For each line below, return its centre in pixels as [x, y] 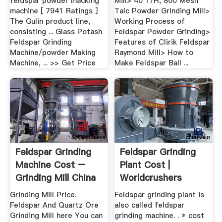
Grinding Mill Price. [43, 195]
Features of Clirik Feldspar [162, 42]
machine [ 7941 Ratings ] [54, 11]
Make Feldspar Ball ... [152, 63]
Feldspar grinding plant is [160, 195]
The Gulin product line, [50, 22]
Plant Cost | [145, 165]
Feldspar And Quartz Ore [54, 205]
